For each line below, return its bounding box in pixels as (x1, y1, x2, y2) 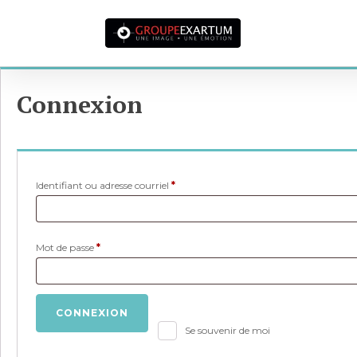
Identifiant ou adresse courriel (36, 179, 171, 191)
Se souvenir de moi (185, 324, 270, 336)
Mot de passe (36, 241, 96, 253)
